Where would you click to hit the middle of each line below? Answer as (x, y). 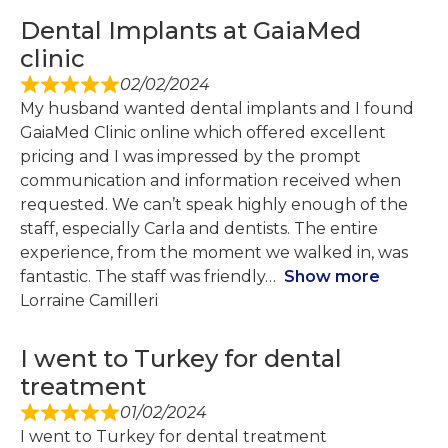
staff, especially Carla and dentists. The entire (199, 229)
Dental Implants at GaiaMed (190, 31)
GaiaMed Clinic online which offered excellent (203, 133)
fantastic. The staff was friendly (142, 277)
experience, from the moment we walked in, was (214, 253)
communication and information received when (210, 181)
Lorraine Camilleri (89, 301)
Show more (332, 277)
